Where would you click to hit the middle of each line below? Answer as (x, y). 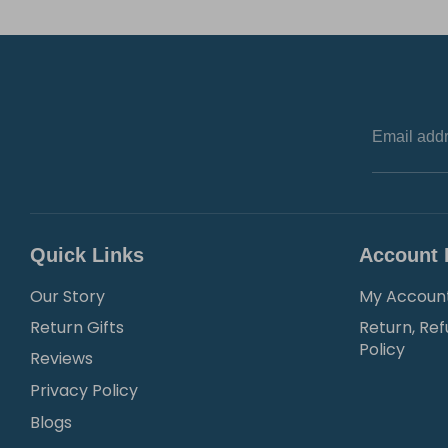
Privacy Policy (84, 391)
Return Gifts (77, 328)
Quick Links (87, 254)
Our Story (67, 296)
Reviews (61, 359)
